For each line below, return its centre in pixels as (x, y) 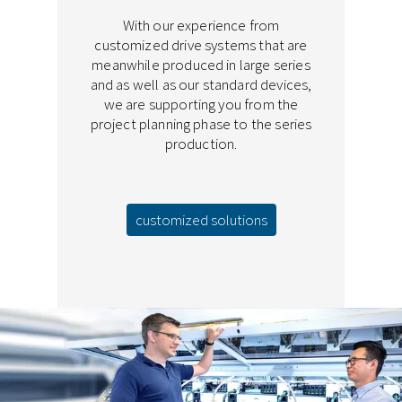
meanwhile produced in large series (201, 65)
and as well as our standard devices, (201, 85)
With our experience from (201, 26)
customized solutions (201, 220)
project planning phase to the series (201, 124)
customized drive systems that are (201, 45)
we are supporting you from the (201, 105)
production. (201, 144)
